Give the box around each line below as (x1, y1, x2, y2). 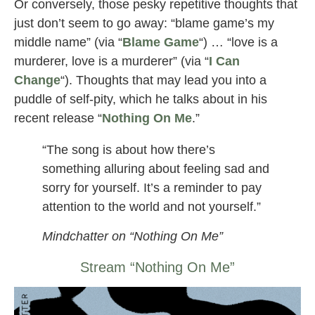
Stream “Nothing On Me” (80, 259, 235, 275)
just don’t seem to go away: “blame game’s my (14, 16, 274, 31)
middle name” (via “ (14, 35, 122, 50)
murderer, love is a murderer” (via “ (14, 54, 209, 69)
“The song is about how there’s (42, 143, 215, 157)
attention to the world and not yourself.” (42, 200, 261, 214)
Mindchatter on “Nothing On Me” (42, 229, 223, 243)
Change (14, 73, 60, 88)
